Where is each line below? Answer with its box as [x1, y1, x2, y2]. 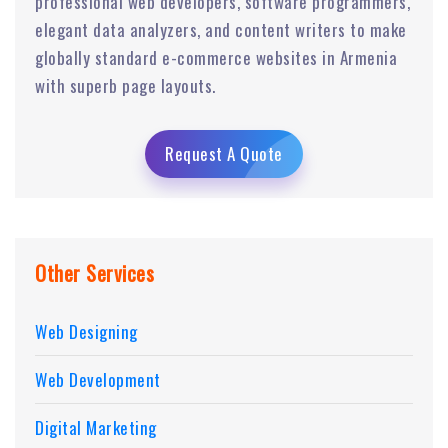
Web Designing [35, 318, 138, 344]
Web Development [35, 366, 161, 392]
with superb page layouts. [35, 72, 216, 98]
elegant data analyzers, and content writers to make [35, 16, 407, 42]
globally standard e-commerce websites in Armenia [35, 44, 397, 70]
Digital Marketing [35, 414, 157, 440]
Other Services [35, 257, 154, 288]
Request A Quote [165, 140, 283, 166]
